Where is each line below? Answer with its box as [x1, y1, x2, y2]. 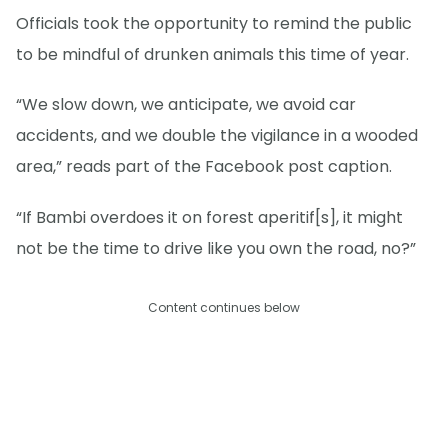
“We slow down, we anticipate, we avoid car [16, 93, 356, 117]
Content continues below [148, 298, 300, 316]
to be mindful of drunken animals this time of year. [16, 43, 409, 67]
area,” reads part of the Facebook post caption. [16, 155, 392, 179]
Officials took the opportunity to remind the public [16, 12, 412, 36]
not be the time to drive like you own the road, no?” [16, 236, 416, 260]
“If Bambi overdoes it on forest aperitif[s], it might [16, 205, 403, 229]
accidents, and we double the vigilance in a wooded [16, 124, 418, 148]
